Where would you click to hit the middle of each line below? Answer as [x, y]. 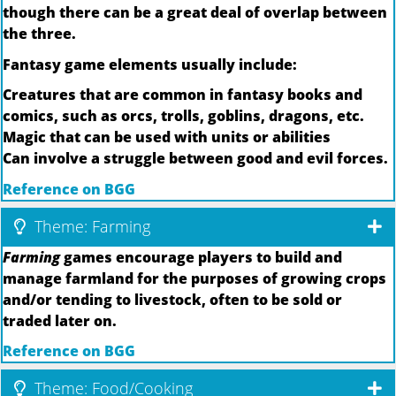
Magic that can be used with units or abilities [167, 137]
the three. [39, 34]
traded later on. [60, 320]
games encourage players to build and [201, 257]
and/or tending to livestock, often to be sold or [172, 299]
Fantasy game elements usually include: [150, 64]
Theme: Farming [90, 226]
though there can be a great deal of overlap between [195, 13]
